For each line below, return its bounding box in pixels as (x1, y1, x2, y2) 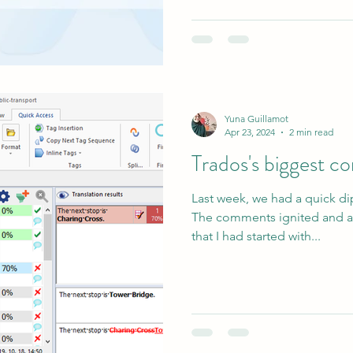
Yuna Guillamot (225, 113, 288, 124)
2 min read (289, 126, 333, 138)
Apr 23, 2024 (225, 126, 275, 138)
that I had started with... (191, 229, 321, 243)
